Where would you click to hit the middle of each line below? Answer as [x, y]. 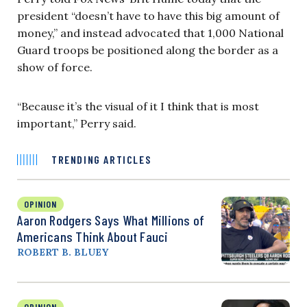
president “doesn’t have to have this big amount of [148, 15]
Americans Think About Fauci [93, 236]
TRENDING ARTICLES [101, 159]
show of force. [55, 67]
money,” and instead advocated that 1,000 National [150, 33]
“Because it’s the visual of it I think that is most [138, 106]
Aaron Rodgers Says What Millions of [111, 220]
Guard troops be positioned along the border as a [148, 50]
